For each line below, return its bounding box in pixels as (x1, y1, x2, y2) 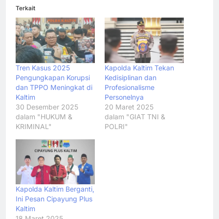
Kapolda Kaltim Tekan (105, 63, 174, 72)
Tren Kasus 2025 (16, 63, 70, 72)
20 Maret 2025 (105, 102, 153, 111)
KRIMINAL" (16, 122, 52, 131)
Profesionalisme (105, 83, 154, 91)
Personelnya (105, 92, 144, 101)
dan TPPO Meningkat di (16, 83, 92, 91)
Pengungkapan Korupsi (16, 73, 90, 82)
